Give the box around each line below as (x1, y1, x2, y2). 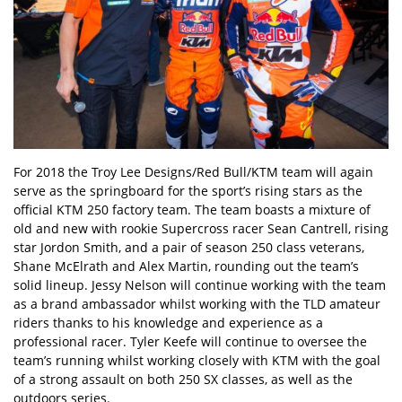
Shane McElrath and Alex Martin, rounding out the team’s (13, 258, 359, 275)
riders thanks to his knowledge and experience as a (13, 314, 323, 332)
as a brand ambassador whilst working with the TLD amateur (13, 295, 380, 313)
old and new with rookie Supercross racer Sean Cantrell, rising (13, 220, 389, 238)
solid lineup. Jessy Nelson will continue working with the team (13, 276, 386, 294)
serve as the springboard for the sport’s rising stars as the (13, 182, 363, 200)
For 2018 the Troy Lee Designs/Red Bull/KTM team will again (13, 163, 373, 181)
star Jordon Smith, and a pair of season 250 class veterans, (13, 239, 364, 257)
